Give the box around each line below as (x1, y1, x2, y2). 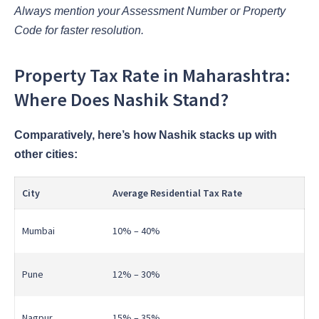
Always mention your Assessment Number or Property (14, 4, 286, 17)
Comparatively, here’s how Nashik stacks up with (14, 129, 277, 142)
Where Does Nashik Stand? (14, 87, 229, 111)
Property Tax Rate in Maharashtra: (14, 63, 291, 87)
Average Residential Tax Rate (113, 186, 242, 199)
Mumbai (22, 224, 55, 237)
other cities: (14, 148, 78, 161)
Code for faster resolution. (14, 23, 144, 36)
